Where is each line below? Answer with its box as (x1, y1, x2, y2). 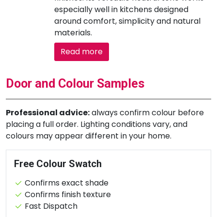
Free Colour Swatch (14, 157, 102, 170)
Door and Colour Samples (6, 76, 145, 91)
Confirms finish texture (23, 188, 111, 200)
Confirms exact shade (23, 177, 108, 188)
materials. (54, 27, 92, 38)
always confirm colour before (90, 107, 204, 118)
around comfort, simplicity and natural (54, 15, 201, 27)
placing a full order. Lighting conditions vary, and (6, 118, 187, 130)
